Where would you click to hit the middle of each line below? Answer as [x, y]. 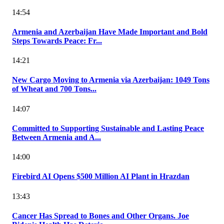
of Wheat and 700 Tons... [54, 89]
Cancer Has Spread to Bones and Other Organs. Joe [100, 215]
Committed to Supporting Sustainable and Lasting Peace [108, 128]
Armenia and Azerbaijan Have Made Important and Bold [110, 31]
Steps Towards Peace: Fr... [57, 40]
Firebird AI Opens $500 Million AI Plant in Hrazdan [101, 176]
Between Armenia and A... [56, 137]
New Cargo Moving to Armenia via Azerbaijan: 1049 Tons [111, 80]
